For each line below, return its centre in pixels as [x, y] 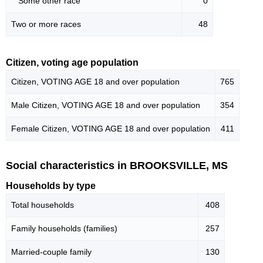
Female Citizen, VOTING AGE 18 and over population [111, 128]
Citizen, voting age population [72, 62]
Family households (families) [64, 229]
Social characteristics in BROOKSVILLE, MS [117, 165]
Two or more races [46, 24]
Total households [43, 205]
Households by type [51, 186]
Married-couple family [51, 252]
